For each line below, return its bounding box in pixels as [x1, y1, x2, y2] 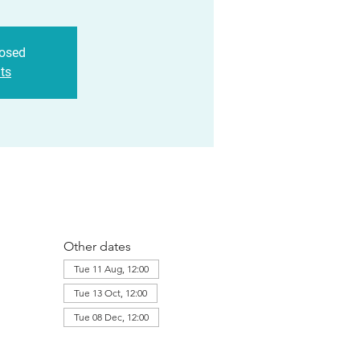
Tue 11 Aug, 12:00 [73, 263, 149, 275]
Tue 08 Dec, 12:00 [73, 311, 149, 323]
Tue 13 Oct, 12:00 [73, 287, 147, 299]
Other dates [63, 239, 131, 254]
